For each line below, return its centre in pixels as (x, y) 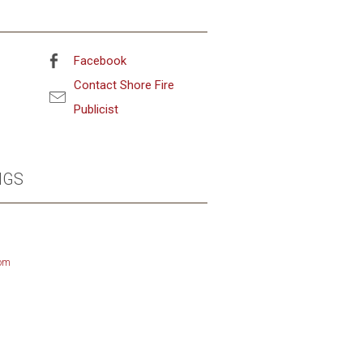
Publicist (96, 109)
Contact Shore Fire (124, 85)
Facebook (100, 61)
